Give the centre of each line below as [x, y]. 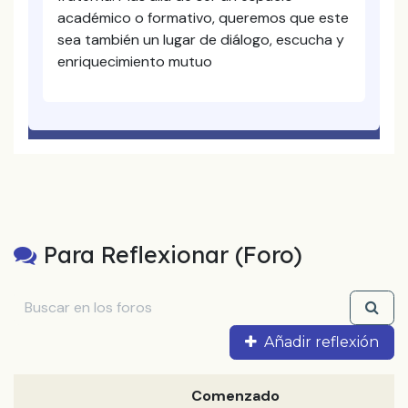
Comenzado [235, 396]
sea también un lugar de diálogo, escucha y [201, 40]
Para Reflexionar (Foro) [173, 255]
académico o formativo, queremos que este [203, 18]
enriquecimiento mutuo [135, 61]
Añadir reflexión [321, 342]
